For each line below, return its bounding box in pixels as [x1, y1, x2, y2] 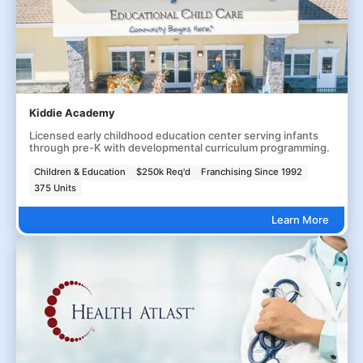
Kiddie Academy [28, 106, 115, 119]
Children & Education [34, 166, 126, 178]
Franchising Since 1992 [201, 166, 303, 178]
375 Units [34, 181, 77, 194]
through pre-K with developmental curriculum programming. [28, 141, 330, 154]
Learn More [271, 212, 329, 226]
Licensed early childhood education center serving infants [28, 129, 318, 142]
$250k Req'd [136, 166, 191, 178]
